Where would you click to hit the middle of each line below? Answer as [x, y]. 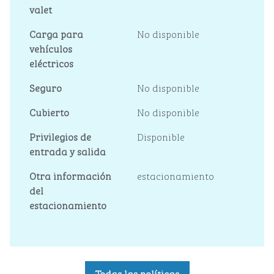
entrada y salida [68, 151]
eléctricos [51, 63]
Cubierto [49, 112]
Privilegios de [60, 136]
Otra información [70, 176]
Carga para [56, 34]
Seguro [46, 87]
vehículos [51, 48]
